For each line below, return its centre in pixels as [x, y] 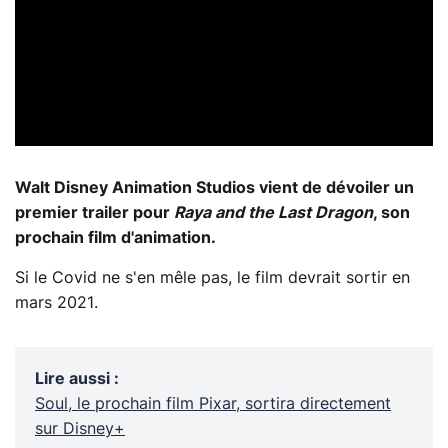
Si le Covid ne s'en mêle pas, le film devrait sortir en [212, 277]
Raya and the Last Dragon [273, 212]
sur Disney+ [80, 428]
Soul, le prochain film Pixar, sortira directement [213, 403]
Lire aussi [72, 378]
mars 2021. [56, 302]
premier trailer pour [94, 212]
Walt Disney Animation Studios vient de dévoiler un [214, 187]
